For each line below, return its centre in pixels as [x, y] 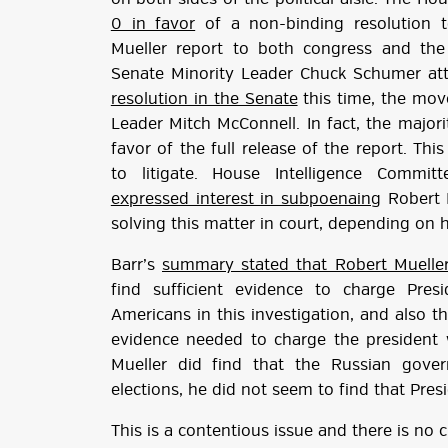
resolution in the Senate [204, 99]
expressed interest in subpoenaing [245, 199]
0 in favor [153, 24]
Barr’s [136, 265]
